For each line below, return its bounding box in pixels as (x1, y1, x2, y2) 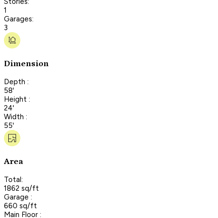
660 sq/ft (4, 201, 37, 210)
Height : (4, 94, 30, 104)
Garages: (4, 14, 34, 23)
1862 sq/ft (4, 183, 39, 193)
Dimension (4, 59, 49, 69)
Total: (4, 175, 23, 184)
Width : (4, 112, 27, 121)
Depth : (4, 77, 29, 86)
